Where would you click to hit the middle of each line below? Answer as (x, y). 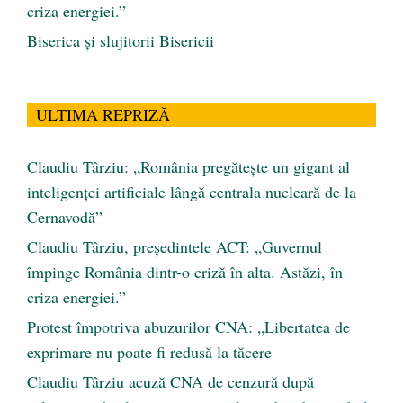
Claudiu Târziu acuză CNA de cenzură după (170, 382)
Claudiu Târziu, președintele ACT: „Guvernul (175, 247)
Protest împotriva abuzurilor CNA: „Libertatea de (188, 327)
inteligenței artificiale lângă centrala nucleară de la (192, 192)
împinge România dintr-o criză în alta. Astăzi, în (185, 272)
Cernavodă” (65, 217)
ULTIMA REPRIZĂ (103, 115)
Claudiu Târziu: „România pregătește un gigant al (188, 167)
